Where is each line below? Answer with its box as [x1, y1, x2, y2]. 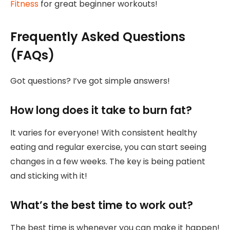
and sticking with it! [10, 170, 87, 182]
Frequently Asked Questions [10, 28, 185, 45]
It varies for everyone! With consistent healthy [10, 127, 197, 139]
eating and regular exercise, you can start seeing [10, 141, 206, 154]
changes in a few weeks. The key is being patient [10, 156, 205, 168]
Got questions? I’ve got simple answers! [10, 74, 170, 87]
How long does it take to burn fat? [10, 102, 192, 118]
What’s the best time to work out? [10, 197, 193, 213]
